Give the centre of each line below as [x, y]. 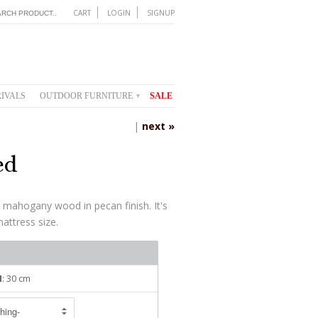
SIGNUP [161, 13]
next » [158, 126]
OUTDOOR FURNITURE [87, 96]
